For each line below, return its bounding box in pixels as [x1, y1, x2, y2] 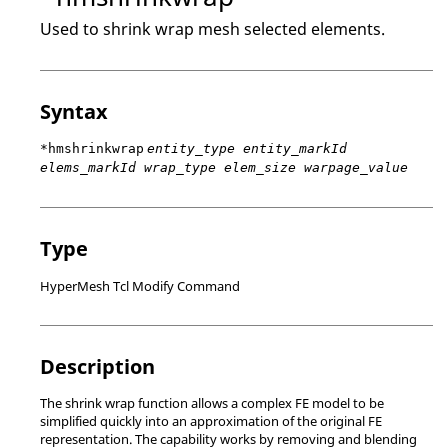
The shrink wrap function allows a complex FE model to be [40, 394, 384, 412]
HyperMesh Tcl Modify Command [40, 276, 240, 295]
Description [40, 352, 155, 380]
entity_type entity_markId [147, 141, 347, 156]
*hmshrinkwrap [40, 141, 144, 156]
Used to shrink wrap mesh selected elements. [40, 17, 385, 40]
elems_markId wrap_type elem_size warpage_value [40, 160, 408, 175]
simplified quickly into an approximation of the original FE [40, 412, 382, 430]
